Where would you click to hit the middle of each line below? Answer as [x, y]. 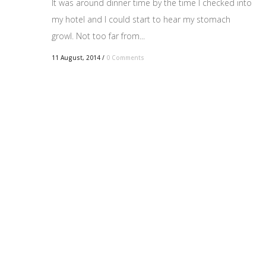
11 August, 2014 [76, 57]
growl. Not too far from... [98, 36]
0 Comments [125, 57]
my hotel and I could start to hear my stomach [141, 19]
